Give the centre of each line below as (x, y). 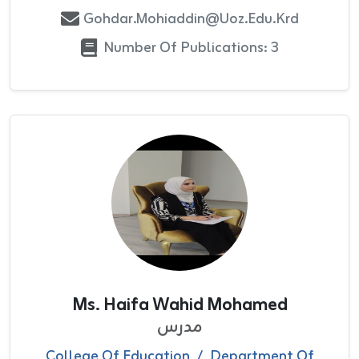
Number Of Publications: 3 (191, 48)
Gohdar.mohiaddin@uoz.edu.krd (191, 19)
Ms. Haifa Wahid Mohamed (179, 305)
